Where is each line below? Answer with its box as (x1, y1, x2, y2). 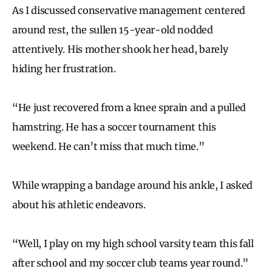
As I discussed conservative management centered (12, 4, 245, 16)
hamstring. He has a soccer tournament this (12, 120, 216, 133)
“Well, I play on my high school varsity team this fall (12, 237, 254, 250)
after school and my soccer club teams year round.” (12, 256, 251, 269)
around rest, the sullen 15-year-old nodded (12, 23, 213, 36)
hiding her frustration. (12, 62, 116, 75)
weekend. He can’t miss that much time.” (12, 140, 205, 152)
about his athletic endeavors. (12, 198, 146, 211)
